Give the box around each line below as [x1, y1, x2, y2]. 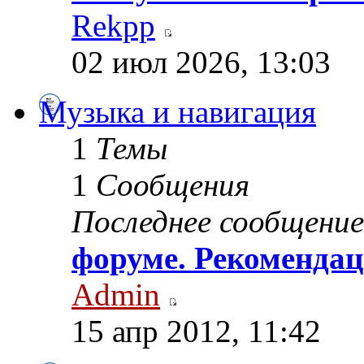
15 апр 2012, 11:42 [71, 313, 321, 349]
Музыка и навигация [39, 93, 316, 129]
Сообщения [96, 167, 249, 202]
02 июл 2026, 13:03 [71, 44, 331, 80]
